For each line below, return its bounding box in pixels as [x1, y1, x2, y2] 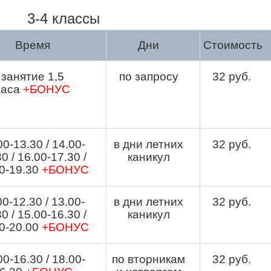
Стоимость [203, 38, 263, 51]
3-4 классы [27, 10, 100, 27]
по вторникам [112, 252, 185, 266]
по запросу [119, 70, 178, 83]
